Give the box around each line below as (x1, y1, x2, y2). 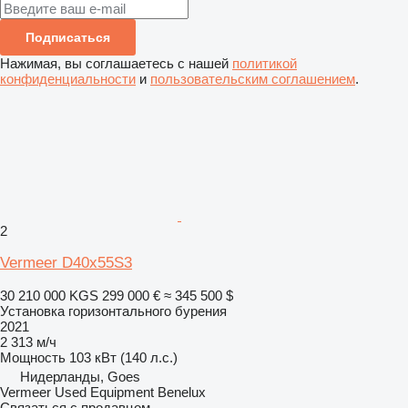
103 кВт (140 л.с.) (69, 349, 178, 365)
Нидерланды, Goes (20, 368, 140, 384)
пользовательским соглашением (150, 70, 355, 87)
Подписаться (25, 29, 110, 45)
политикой (232, 55, 297, 71)
